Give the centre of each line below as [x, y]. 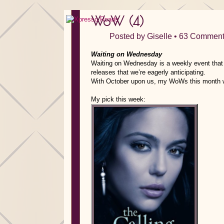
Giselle [159, 36]
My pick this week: [118, 99]
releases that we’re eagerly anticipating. [149, 72]
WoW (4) [117, 21]
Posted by [128, 36]
